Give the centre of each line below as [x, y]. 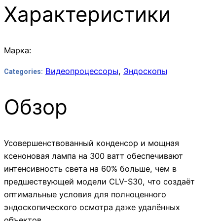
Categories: [23, 72]
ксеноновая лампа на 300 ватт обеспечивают [93, 156]
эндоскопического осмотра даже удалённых [92, 207]
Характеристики [87, 14]
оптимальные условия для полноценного [85, 195]
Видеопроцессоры [82, 71]
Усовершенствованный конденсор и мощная [92, 143]
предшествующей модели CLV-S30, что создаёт [99, 182]
